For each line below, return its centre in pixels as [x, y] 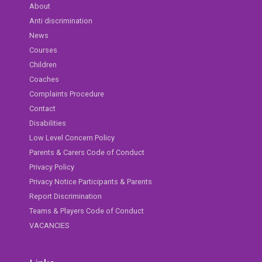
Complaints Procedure [67, 94]
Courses [43, 50]
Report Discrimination [65, 196]
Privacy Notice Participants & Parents [91, 182]
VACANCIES [49, 226]
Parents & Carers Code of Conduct [87, 153]
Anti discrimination [61, 21]
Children [43, 65]
